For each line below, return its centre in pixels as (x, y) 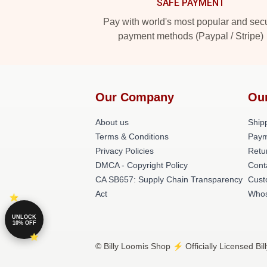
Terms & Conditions (132, 136)
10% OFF (24, 223)
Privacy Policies (125, 151)
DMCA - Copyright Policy (142, 165)
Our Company (135, 97)
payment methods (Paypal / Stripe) (191, 36)
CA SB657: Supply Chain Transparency (169, 179)
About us (112, 122)
